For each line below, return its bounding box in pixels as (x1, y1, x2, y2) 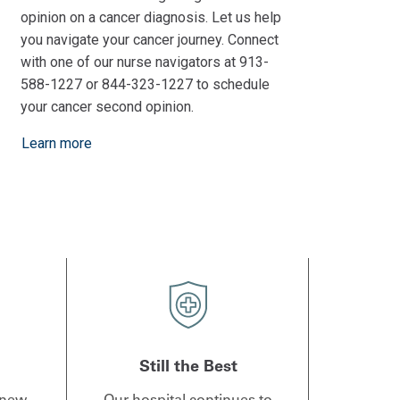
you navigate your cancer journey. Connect (20, 30, 279, 48)
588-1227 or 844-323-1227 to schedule (20, 75, 270, 93)
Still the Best (138, 355, 237, 377)
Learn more (21, 134, 92, 152)
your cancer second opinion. (20, 97, 194, 115)
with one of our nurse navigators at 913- (20, 53, 269, 71)
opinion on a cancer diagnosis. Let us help (20, 8, 281, 26)
